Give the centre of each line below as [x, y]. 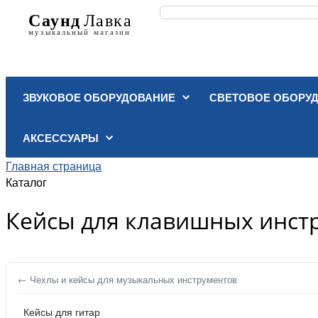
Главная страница [54, 166]
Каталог [26, 182]
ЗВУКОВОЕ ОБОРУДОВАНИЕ [99, 97]
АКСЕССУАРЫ [61, 138]
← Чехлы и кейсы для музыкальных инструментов [127, 280]
